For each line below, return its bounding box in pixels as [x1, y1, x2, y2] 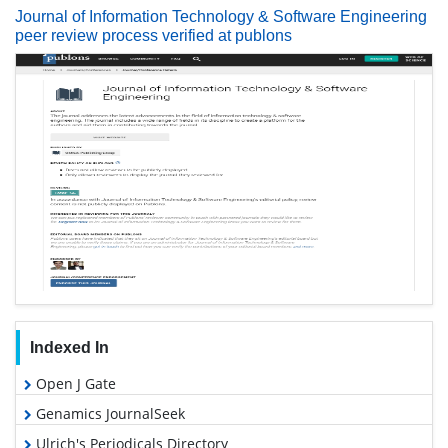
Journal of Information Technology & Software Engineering [15, 8, 427, 26]
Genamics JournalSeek [32, 404, 185, 424]
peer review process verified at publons [15, 27, 292, 45]
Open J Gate [32, 374, 116, 394]
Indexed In [29, 339, 109, 357]
